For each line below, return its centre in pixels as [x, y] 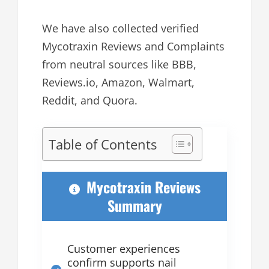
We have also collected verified [120, 29]
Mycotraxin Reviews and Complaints [133, 47]
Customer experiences [124, 249]
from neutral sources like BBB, [119, 65]
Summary [134, 206]
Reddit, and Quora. [90, 101]
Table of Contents [103, 145]
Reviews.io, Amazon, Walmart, [118, 83]
